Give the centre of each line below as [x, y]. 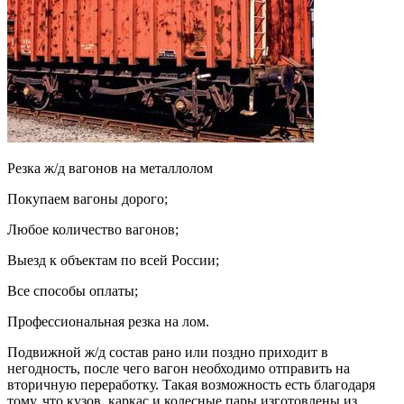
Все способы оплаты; [73, 291]
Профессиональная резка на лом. [108, 322]
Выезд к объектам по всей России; [113, 261]
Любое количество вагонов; [93, 230]
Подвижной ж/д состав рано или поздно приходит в [168, 353]
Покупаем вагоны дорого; [87, 199]
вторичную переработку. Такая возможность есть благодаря [191, 385]
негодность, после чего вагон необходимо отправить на [179, 369]
